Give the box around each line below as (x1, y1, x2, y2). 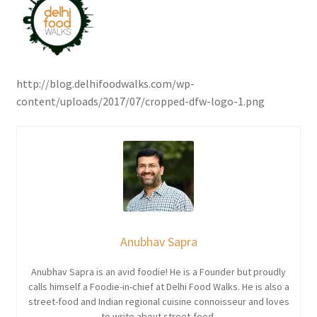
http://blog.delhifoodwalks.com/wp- (16, 76, 195, 91)
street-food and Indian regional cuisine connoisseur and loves (28, 295, 289, 309)
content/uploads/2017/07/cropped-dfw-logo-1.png (16, 93, 265, 108)
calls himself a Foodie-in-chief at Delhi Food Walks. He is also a (28, 280, 289, 294)
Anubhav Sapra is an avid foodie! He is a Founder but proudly (31, 265, 286, 279)
